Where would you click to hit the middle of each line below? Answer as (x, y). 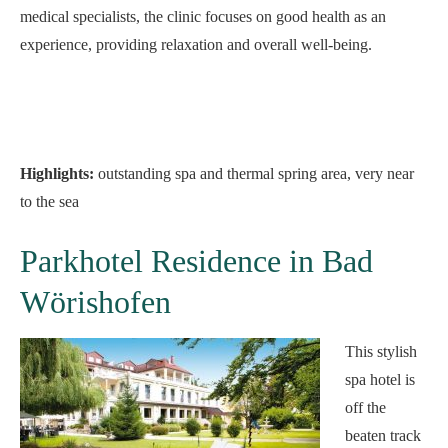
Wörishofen (95, 302)
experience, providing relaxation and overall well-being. (196, 44)
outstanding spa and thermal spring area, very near (254, 173)
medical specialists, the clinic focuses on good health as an (203, 16)
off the (365, 407)
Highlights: (57, 173)
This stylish (381, 351)
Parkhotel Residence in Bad (196, 261)
